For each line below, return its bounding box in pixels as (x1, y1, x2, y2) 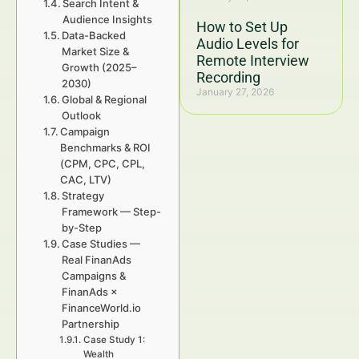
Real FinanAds (62, 253, 132, 266)
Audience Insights (63, 13, 153, 26)
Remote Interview (196, 52, 309, 69)
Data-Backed (62, 29, 127, 42)
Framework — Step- (62, 205, 162, 218)
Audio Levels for (196, 35, 299, 52)
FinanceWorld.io (62, 301, 142, 314)
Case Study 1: (83, 334, 145, 345)
